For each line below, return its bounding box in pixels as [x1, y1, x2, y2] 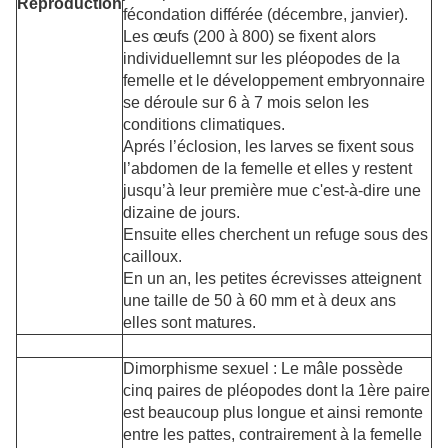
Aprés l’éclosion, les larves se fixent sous [123, 137, 414, 155]
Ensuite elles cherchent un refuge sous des [123, 225, 428, 243]
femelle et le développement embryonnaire [123, 71, 425, 89]
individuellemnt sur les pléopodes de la [123, 49, 400, 67]
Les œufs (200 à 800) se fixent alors [123, 27, 376, 45]
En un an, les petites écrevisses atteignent [123, 269, 421, 287]
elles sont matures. [123, 313, 256, 331]
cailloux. [123, 247, 182, 265]
